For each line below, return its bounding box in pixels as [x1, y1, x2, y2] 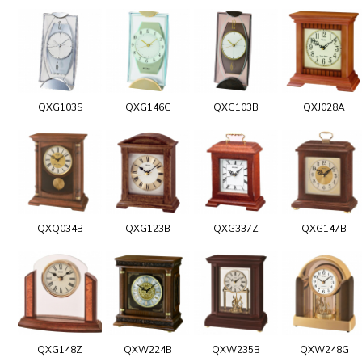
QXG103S [37, 100, 82, 114]
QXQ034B [36, 221, 83, 235]
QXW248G [299, 343, 349, 356]
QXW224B [124, 343, 172, 356]
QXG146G [124, 100, 171, 114]
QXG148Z [37, 343, 82, 356]
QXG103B [213, 100, 259, 114]
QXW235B [212, 343, 260, 356]
